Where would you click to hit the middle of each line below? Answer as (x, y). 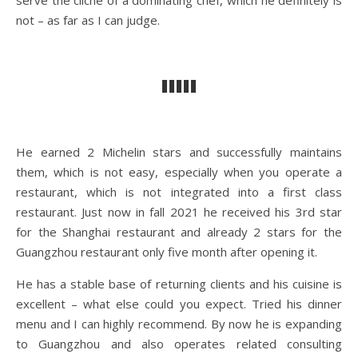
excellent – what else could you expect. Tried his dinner (179, 304)
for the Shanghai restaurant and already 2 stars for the (179, 232)
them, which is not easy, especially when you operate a (179, 172)
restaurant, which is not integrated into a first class (179, 192)
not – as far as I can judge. (88, 20)
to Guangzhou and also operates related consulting (179, 344)
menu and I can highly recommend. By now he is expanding (179, 324)
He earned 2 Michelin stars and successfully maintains (179, 152)
